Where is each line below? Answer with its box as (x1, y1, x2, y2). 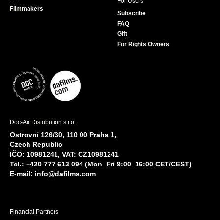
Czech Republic (10, 140, 62, 149)
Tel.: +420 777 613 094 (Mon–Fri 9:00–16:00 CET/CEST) (10, 160, 192, 168)
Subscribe (117, 10, 146, 17)
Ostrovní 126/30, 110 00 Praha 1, (10, 131, 116, 139)
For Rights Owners (117, 41, 169, 48)
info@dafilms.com (35, 170, 96, 178)
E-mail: (10, 170, 35, 178)
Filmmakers (10, 5, 43, 13)
